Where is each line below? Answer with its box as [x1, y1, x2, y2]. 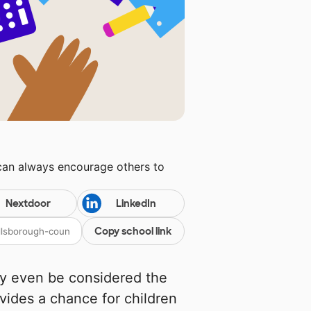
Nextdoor [5, 197, 51, 210]
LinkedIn [115, 197, 156, 210]
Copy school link [94, 225, 172, 238]
